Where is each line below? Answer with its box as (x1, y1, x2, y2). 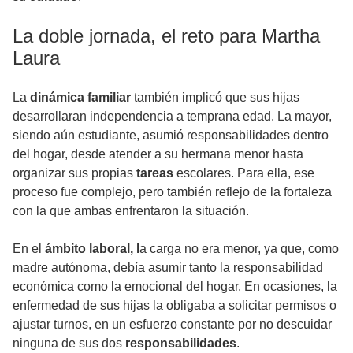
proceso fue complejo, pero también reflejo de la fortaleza (13, 184, 332, 199)
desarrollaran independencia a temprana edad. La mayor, (13, 109, 332, 123)
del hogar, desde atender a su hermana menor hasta (13, 147, 303, 161)
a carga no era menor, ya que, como (139, 241, 339, 255)
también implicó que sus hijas (131, 90, 299, 104)
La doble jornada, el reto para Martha (13, 24, 320, 46)
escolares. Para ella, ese (176, 165, 314, 180)
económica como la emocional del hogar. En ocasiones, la (13, 279, 337, 293)
